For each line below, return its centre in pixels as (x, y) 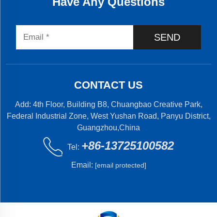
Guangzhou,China (108, 128)
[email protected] (120, 165)
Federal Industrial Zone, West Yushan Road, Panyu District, (108, 116)
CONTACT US (108, 85)
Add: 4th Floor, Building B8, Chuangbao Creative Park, (108, 105)
